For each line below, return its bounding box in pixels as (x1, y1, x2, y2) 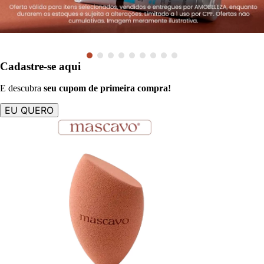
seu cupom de (44, 83, 98, 94)
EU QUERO (5, 104, 54, 117)
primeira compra (98, 83, 168, 94)
